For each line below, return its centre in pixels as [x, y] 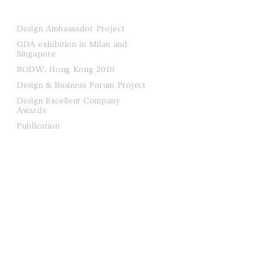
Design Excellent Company [69, 101]
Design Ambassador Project [71, 29]
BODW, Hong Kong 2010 [66, 69]
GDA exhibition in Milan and [72, 44]
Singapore [37, 54]
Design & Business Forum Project [81, 85]
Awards [32, 110]
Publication [38, 126]
